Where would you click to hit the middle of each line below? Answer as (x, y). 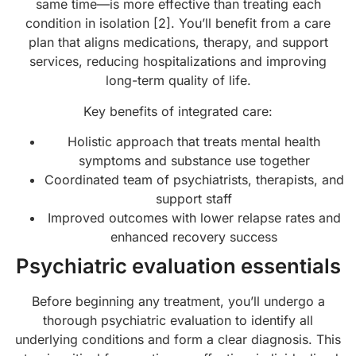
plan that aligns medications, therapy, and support (178, 43)
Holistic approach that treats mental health (194, 142)
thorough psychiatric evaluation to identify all (178, 321)
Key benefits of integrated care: (178, 111)
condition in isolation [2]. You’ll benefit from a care (178, 23)
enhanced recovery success (194, 237)
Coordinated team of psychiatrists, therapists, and (194, 180)
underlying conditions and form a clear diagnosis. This (178, 340)
